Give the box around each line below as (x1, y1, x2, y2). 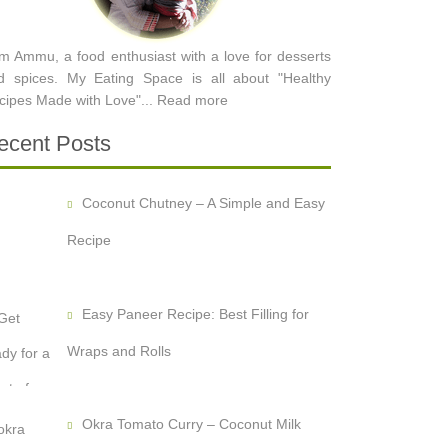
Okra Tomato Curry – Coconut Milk (81, 416, 301, 433)
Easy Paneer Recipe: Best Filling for (81, 305, 309, 322)
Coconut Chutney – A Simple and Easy (81, 195, 325, 211)
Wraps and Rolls (66, 342, 171, 359)
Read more (157, 92, 228, 108)
